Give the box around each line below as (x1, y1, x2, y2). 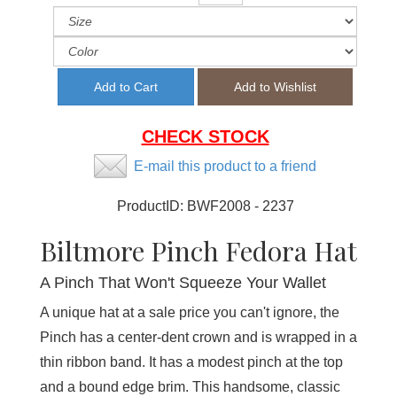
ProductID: (116, 198, 187, 214)
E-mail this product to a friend (134, 159, 316, 175)
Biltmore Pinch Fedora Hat (40, 233, 357, 269)
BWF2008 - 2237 (186, 198, 294, 214)
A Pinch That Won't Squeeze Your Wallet (40, 274, 326, 292)
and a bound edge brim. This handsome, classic (40, 379, 340, 395)
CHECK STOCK (141, 127, 269, 147)
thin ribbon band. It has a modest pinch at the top (40, 354, 343, 370)
